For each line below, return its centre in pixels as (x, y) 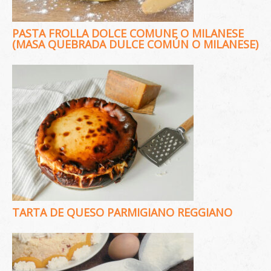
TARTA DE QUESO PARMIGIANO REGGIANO (122, 212)
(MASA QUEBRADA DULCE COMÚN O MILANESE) (135, 44)
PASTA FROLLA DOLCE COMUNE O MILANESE (128, 33)
